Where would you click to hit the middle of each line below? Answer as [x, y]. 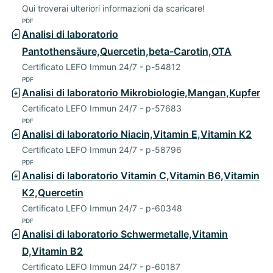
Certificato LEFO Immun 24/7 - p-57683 [102, 108]
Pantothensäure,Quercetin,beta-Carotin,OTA [127, 51]
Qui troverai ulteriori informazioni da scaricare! [113, 9]
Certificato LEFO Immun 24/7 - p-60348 [102, 208]
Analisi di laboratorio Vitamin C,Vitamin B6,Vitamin [141, 176]
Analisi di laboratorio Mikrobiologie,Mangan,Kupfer [141, 93]
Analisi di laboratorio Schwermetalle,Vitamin [125, 234]
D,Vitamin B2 [52, 251]
